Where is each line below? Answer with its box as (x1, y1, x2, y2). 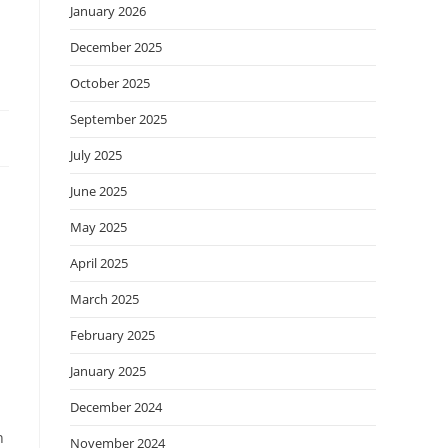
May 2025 (70, 218, 127, 236)
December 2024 (70, 398, 162, 416)
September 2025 (70, 110, 167, 128)
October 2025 (70, 74, 150, 92)
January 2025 (70, 362, 146, 380)
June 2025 (70, 182, 127, 200)
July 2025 (70, 146, 122, 164)
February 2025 (70, 326, 155, 344)
